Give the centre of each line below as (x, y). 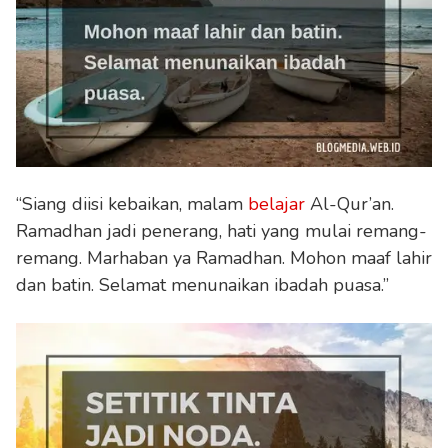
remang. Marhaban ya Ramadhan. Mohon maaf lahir (224, 257)
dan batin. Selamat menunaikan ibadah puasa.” (202, 284)
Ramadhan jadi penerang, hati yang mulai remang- (221, 230)
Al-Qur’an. (349, 203)
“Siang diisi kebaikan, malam (132, 203)
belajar (276, 203)
